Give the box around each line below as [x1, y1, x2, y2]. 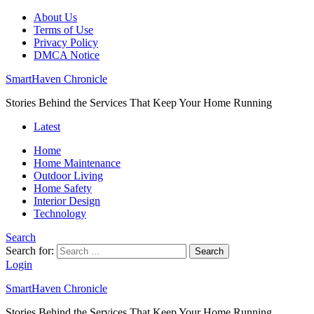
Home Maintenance [34, 157, 121, 169]
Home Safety [34, 182, 92, 194]
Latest [34, 121, 60, 132]
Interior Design [34, 195, 100, 207]
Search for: [6, 245, 54, 257]
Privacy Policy [34, 36, 98, 48]
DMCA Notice [34, 49, 100, 61]
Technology [34, 207, 86, 219]
